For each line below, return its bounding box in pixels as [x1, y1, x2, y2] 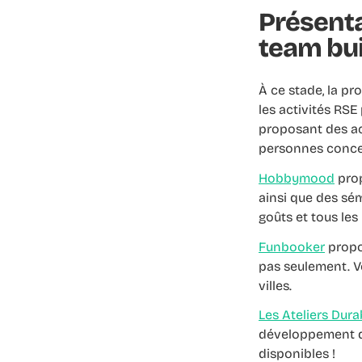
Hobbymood [259, 170, 335, 186]
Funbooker [259, 238, 325, 255]
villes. [259, 277, 292, 293]
